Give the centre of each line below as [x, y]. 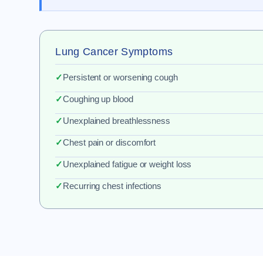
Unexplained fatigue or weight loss [127, 164]
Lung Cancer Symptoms [114, 52]
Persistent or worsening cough [120, 77]
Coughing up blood [98, 99]
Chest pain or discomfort [109, 142]
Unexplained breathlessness [117, 121]
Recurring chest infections [112, 186]
